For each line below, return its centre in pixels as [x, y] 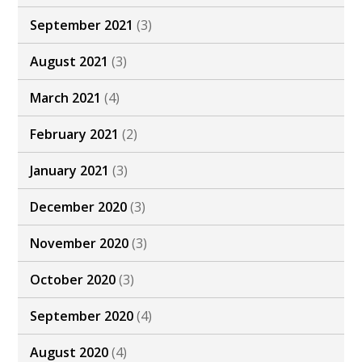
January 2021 [70, 171]
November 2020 [80, 244]
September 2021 [82, 25]
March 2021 [66, 98]
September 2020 [82, 316]
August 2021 [69, 62]
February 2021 [75, 135]
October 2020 [73, 280]
